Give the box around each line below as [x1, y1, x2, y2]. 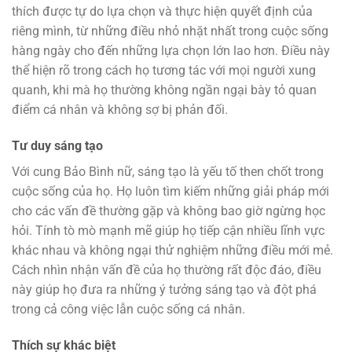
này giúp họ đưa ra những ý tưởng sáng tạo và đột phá [12, 281, 317, 297]
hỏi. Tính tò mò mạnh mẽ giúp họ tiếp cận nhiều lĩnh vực [12, 222, 324, 238]
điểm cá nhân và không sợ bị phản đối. [12, 101, 228, 117]
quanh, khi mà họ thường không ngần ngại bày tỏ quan [12, 82, 317, 97]
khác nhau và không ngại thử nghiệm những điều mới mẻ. [12, 242, 333, 258]
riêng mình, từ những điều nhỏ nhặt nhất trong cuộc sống [12, 23, 328, 38]
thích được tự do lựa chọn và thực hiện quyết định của [12, 3, 313, 19]
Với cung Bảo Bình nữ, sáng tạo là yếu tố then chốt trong [12, 163, 324, 179]
